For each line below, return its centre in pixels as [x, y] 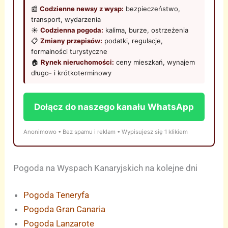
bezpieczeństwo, [152, 8]
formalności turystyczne [69, 51]
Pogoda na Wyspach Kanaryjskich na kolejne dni [106, 168]
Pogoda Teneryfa [56, 195]
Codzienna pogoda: [72, 30]
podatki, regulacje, [133, 40]
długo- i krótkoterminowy [72, 73]
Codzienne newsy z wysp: [82, 8]
